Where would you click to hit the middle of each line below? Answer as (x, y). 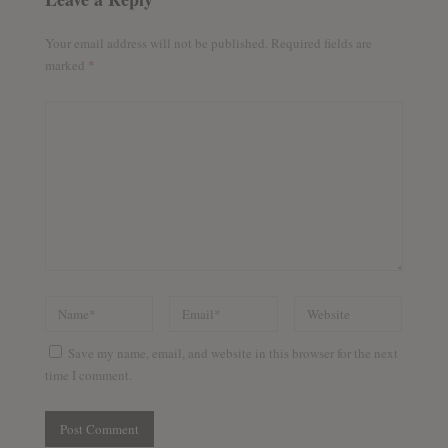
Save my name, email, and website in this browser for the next (232, 352)
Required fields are (319, 42)
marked (66, 64)
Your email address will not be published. (156, 42)
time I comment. (88, 374)
